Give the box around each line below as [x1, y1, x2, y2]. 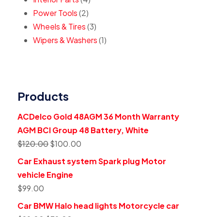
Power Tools [33, 8, 77, 18]
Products [17, 89, 69, 103]
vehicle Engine [17, 170, 73, 180]
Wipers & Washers [33, 35, 97, 45]
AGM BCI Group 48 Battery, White [17, 125, 149, 135]
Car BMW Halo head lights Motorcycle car [17, 201, 179, 211]
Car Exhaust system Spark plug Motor [17, 156, 166, 166]
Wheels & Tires [33, 21, 86, 31]
